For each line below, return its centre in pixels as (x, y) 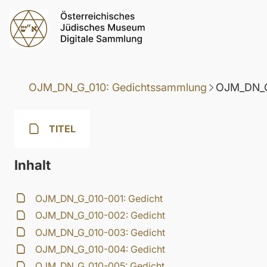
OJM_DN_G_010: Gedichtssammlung (118, 88)
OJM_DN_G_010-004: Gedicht (100, 249)
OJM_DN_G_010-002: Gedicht (100, 215)
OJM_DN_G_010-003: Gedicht (100, 232)
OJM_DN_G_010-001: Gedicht (99, 198)
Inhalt (32, 165)
